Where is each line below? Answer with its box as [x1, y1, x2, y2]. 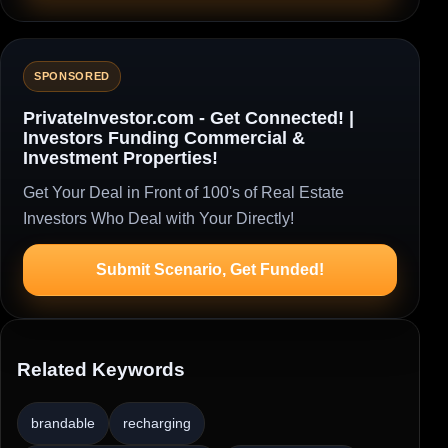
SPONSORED [34, 69, 110, 82]
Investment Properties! [23, 146, 218, 168]
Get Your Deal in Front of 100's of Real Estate [23, 183, 344, 201]
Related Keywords [17, 358, 185, 380]
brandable [31, 415, 95, 432]
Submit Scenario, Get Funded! [96, 260, 324, 278]
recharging [123, 415, 191, 432]
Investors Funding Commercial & [23, 126, 305, 148]
